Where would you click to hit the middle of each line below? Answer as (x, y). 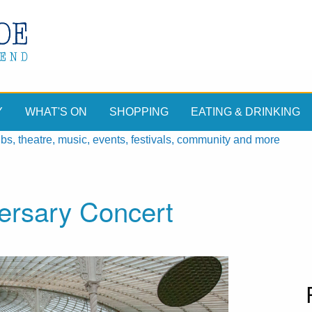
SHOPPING (139, 112)
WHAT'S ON (56, 112)
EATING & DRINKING (245, 112)
